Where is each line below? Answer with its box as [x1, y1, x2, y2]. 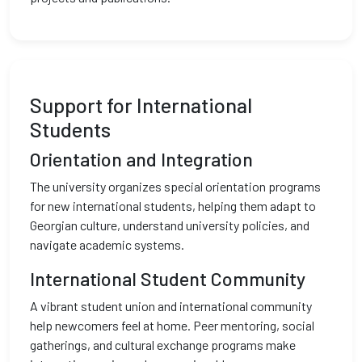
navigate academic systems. [30, 237, 184, 252]
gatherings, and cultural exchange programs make [30, 337, 296, 352]
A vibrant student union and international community [30, 298, 312, 314]
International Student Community [30, 267, 305, 290]
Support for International [30, 93, 252, 117]
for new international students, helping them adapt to [30, 198, 316, 213]
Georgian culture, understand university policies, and [30, 217, 309, 233]
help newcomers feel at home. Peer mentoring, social [30, 318, 314, 333]
